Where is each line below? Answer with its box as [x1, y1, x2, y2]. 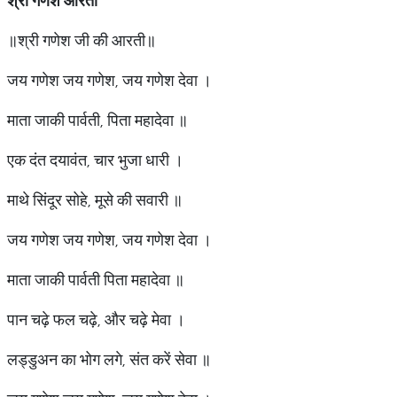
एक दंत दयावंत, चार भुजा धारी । [7, 150, 183, 170]
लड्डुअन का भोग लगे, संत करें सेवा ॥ [7, 349, 211, 370]
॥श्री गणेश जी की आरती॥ [7, 30, 156, 51]
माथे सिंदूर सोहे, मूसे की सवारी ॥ [7, 190, 186, 210]
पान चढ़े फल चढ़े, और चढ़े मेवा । [7, 309, 185, 330]
